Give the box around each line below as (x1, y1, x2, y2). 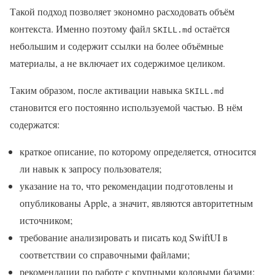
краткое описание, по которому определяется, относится (20, 145, 256, 158)
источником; (20, 214, 72, 227)
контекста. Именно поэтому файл (10, 22, 153, 36)
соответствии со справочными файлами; (20, 248, 190, 261)
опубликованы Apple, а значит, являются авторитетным (20, 196, 253, 210)
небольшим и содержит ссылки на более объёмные (10, 39, 223, 53)
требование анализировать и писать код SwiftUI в (20, 231, 228, 244)
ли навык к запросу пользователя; (20, 162, 161, 176)
